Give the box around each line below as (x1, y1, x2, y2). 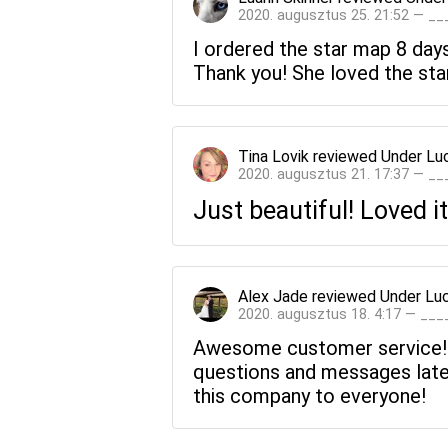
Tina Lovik (238, 146, 309, 166)
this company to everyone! (193, 383, 426, 408)
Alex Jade (238, 286, 308, 306)
